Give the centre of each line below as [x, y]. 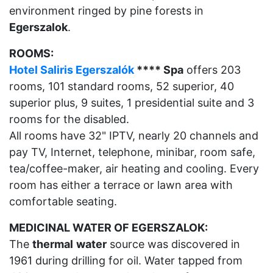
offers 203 [212, 70]
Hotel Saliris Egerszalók [72, 70]
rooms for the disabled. [69, 119]
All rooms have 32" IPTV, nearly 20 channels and [134, 136]
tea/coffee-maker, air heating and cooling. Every [134, 168]
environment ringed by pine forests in [106, 11]
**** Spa [159, 70]
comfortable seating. [63, 201]
